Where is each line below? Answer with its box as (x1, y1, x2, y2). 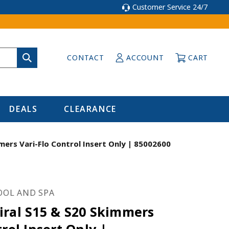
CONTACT (67, 53, 104, 62)
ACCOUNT (126, 53, 164, 62)
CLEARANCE (64, 103, 117, 114)
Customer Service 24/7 (132, 2, 208, 12)
